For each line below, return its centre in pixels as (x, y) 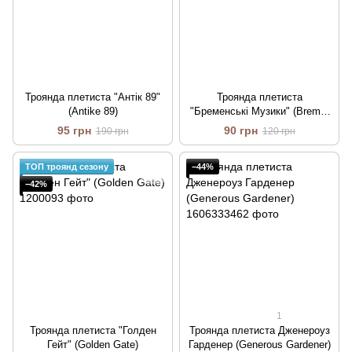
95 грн (74, 131)
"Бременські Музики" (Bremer (259, 112)
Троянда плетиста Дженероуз (259, 331)
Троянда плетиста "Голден (93, 331)
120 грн (279, 132)
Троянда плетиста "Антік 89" (93, 97)
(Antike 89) (93, 112)
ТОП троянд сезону (67, 167)
